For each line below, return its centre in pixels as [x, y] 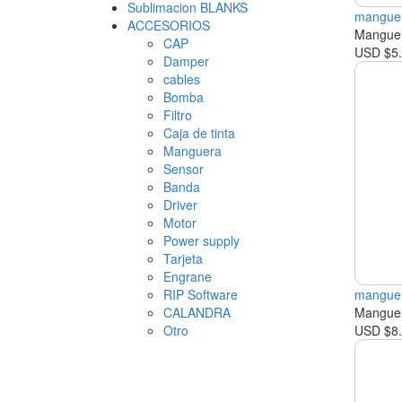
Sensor [184, 169]
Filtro [178, 115]
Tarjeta [183, 259]
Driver [180, 205]
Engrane [188, 277]
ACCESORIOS [169, 26]
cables [182, 79]
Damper [186, 61]
